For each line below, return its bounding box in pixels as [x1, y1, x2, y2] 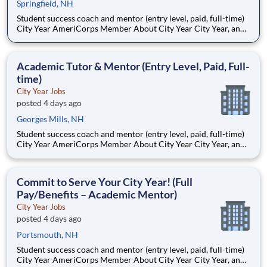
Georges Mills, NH [17, 114, 84, 125]
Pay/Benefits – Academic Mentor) [17, 188, 177, 201]
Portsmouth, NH [17, 229, 78, 240]
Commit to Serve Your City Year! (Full [17, 175, 193, 189]
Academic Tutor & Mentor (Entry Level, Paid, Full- [17, 60, 249, 73]
